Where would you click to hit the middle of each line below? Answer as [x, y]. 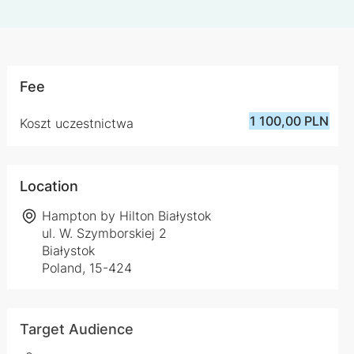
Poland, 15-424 [87, 268]
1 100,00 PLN [290, 121]
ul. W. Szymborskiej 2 [105, 233]
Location [49, 186]
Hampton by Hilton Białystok [127, 216]
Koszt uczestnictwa [76, 123]
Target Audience [76, 329]
